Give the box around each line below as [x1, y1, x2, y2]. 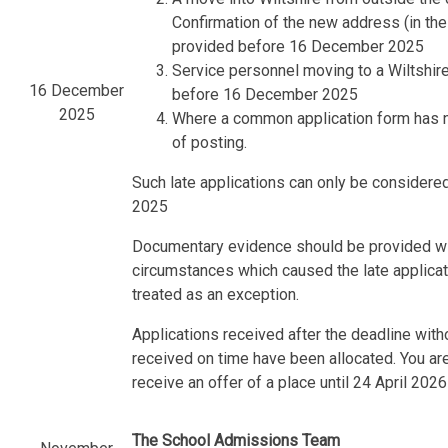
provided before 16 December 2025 [172, 37, 425, 57]
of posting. [172, 133, 248, 153]
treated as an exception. [132, 285, 300, 305]
